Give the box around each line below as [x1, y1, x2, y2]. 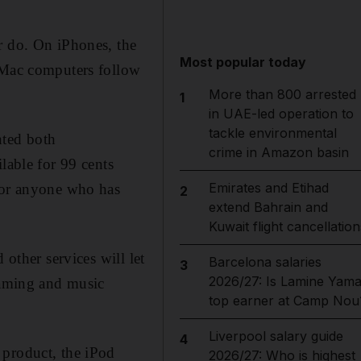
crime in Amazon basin [208, 144, 349, 160]
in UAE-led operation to [208, 106, 354, 122]
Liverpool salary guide [208, 328, 343, 344]
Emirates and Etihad [208, 180, 329, 196]
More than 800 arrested [208, 86, 356, 102]
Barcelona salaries [208, 254, 322, 270]
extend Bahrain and [208, 199, 328, 215]
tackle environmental [208, 125, 337, 141]
